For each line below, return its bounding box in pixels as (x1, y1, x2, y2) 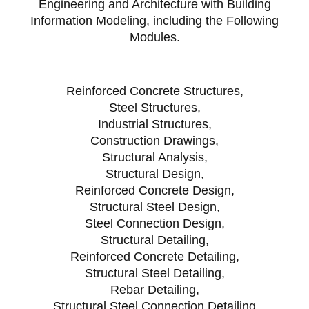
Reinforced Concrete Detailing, (70, 249, 239, 263)
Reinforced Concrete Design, (74, 183, 235, 197)
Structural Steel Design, (89, 199, 220, 214)
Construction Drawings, (90, 133, 219, 148)
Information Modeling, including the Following (30, 13, 279, 28)
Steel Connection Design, (84, 216, 225, 230)
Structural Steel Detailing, (84, 266, 225, 280)
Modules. (129, 30, 180, 44)
